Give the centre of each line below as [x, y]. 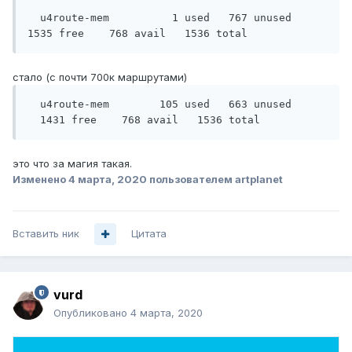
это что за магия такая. [74, 164]
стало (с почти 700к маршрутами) [100, 77]
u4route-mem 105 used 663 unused [159, 104]
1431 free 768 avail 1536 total [144, 120]
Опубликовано [92, 313]
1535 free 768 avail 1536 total [137, 34]
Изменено [40, 180]
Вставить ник [46, 234]
